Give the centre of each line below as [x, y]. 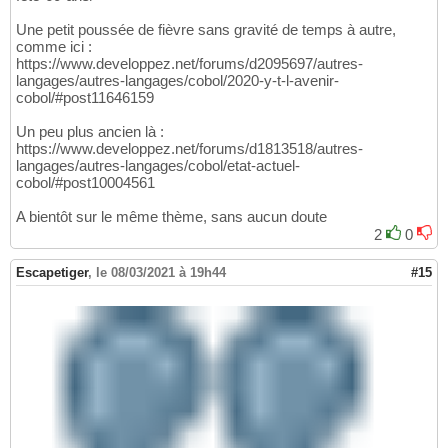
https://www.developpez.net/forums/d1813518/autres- [189, 149]
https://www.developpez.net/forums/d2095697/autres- [189, 64]
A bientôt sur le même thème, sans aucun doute [171, 217]
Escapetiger [52, 273]
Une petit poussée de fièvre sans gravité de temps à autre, [206, 30]
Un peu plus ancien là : [90, 132]
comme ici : [54, 47]
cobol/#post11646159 [85, 98]
